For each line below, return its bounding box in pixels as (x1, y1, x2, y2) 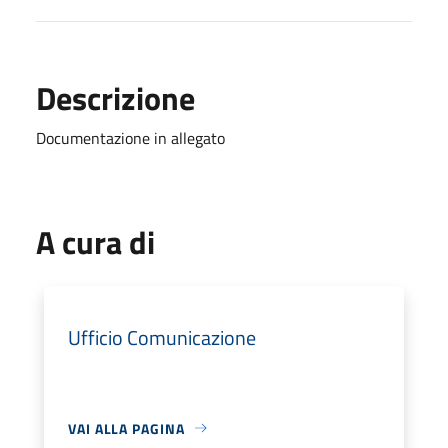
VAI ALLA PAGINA (68, 417, 185, 439)
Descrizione (36, 73, 195, 122)
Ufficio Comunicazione (68, 321, 256, 353)
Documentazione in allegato (36, 125, 225, 150)
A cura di (36, 217, 155, 266)
